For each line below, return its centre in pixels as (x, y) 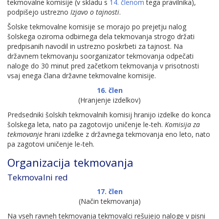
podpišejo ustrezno (39, 12)
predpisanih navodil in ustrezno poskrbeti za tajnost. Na (95, 46)
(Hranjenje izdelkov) (109, 100)
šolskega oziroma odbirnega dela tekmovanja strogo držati (101, 36)
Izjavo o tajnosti (95, 12)
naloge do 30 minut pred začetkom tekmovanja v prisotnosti (103, 66)
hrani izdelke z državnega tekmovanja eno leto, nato (126, 134)
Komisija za (182, 124)
